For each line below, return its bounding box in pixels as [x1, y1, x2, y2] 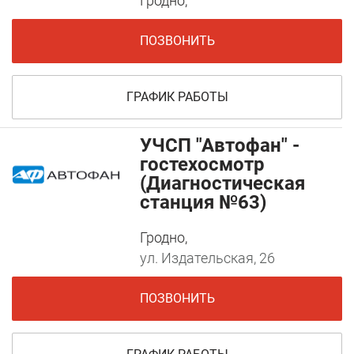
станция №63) [140, 191, 267, 214]
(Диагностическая [140, 172, 306, 195]
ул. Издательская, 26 [140, 250, 276, 267]
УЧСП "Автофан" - [140, 134, 300, 157]
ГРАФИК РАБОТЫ [126, 89, 228, 105]
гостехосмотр [140, 153, 265, 176]
